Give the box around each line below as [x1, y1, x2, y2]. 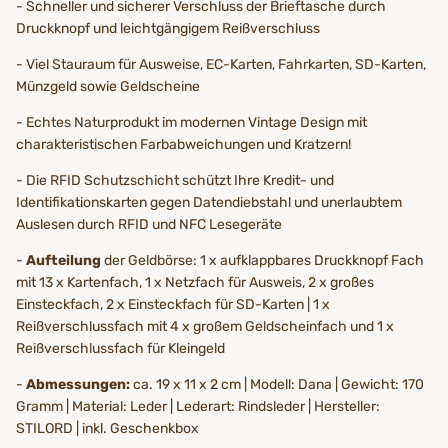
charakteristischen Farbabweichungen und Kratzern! [16, 136, 351, 154]
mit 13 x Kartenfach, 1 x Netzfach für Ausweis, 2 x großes [16, 274, 374, 292]
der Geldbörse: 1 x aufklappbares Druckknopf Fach [104, 252, 424, 270]
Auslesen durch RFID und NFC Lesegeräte [16, 216, 282, 234]
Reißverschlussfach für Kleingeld [16, 340, 225, 358]
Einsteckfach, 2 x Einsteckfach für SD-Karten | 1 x [16, 296, 330, 314]
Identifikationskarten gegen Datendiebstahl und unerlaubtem [16, 194, 402, 212]
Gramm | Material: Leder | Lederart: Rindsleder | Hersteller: [16, 398, 380, 416]
